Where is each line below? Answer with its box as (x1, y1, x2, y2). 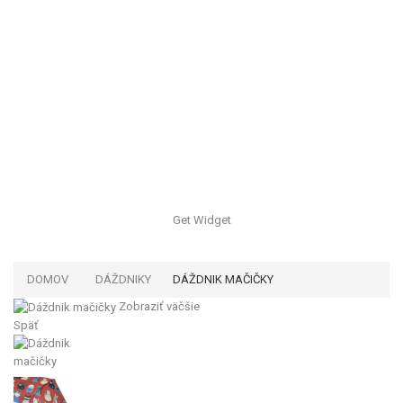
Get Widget (172, 213, 231, 228)
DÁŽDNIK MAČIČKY (173, 273, 273, 287)
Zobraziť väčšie (119, 300, 200, 314)
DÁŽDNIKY (95, 273, 151, 287)
